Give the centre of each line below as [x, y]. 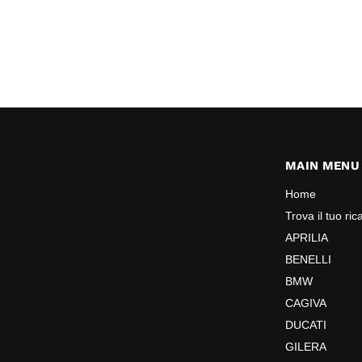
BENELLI [309, 259]
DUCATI [306, 324]
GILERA [306, 346]
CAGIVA [306, 303]
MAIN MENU [322, 165]
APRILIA [307, 237]
